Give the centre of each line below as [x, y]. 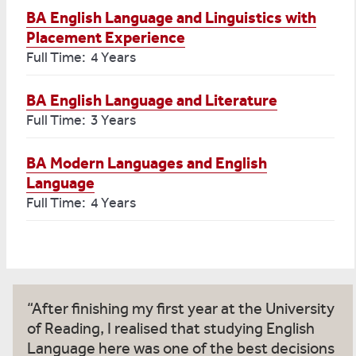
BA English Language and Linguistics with [171, 18]
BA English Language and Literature [152, 101]
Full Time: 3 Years [81, 120]
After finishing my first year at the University [183, 309]
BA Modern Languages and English [147, 163]
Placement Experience [106, 38]
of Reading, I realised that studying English [171, 329]
